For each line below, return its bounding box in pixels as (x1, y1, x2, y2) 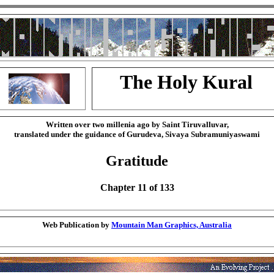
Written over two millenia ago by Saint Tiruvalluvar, (45, 120, 229, 129)
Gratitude (106, 153, 168, 169)
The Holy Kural (120, 71, 253, 93)
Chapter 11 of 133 (100, 182, 174, 193)
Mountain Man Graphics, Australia (111, 220, 232, 229)
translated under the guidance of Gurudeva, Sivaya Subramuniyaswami (14, 130, 260, 139)
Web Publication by (42, 220, 111, 229)
